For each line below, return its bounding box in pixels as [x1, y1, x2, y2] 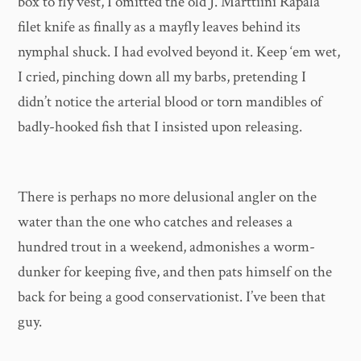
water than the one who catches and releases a [18, 211, 293, 232]
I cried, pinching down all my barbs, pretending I [18, 66, 307, 87]
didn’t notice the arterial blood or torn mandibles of [18, 91, 323, 112]
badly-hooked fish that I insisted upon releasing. [18, 116, 303, 137]
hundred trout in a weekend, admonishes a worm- [18, 236, 316, 257]
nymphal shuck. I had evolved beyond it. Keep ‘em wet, [18, 41, 341, 62]
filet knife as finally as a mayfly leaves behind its [18, 16, 301, 37]
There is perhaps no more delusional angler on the [18, 186, 317, 207]
